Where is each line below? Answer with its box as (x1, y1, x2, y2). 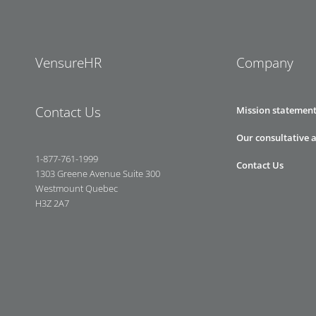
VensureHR (35, 54, 102, 73)
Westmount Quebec (35, 182, 118, 195)
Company (236, 54, 293, 73)
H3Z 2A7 (35, 197, 69, 210)
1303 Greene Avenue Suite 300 (35, 167, 160, 181)
